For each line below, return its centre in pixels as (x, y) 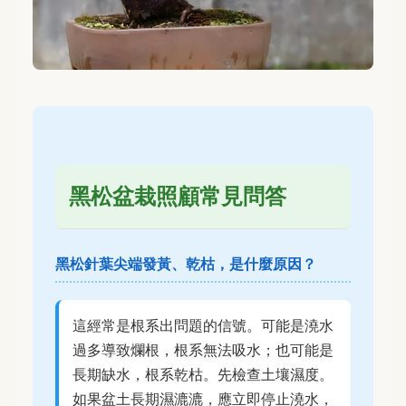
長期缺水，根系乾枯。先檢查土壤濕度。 (203, 375)
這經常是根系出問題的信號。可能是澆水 (203, 326)
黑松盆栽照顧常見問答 (178, 197)
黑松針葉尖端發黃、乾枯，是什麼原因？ (186, 264)
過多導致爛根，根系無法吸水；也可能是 (203, 350)
